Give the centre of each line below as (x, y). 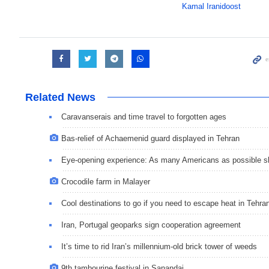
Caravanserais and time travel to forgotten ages (144, 116)
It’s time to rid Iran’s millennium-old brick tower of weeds (159, 246)
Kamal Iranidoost (211, 6)
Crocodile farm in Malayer (106, 181)
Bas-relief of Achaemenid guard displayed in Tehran (150, 138)
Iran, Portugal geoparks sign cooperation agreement (151, 225)
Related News (60, 97)
